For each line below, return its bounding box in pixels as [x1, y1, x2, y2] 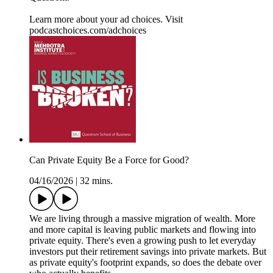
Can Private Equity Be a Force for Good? [29, 155, 189, 166]
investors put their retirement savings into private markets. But [29, 246, 266, 257]
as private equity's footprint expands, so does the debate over [29, 257, 261, 268]
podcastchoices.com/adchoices [29, 25, 146, 36]
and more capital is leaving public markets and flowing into [29, 224, 256, 235]
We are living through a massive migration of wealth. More [29, 213, 255, 224]
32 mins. [80, 175, 113, 186]
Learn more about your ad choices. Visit [29, 14, 183, 25]
